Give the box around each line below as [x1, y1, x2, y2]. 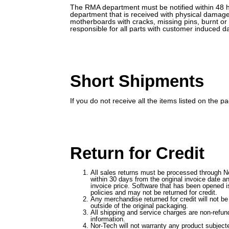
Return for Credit [70, 144, 204, 163]
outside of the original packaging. [90, 202, 188, 210]
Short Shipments [70, 72, 204, 91]
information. [90, 215, 125, 223]
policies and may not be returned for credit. [90, 189, 217, 197]
